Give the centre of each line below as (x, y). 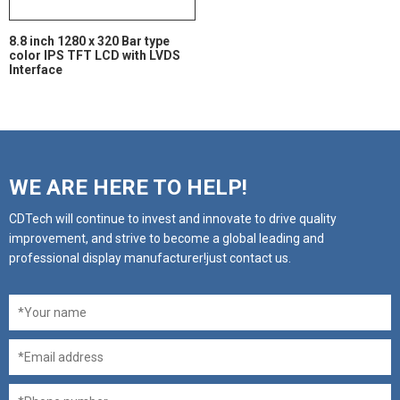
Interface (36, 70)
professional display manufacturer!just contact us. (150, 258)
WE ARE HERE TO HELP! (128, 188)
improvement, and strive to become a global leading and (167, 239)
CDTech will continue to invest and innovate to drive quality (173, 219)
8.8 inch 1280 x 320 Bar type (89, 42)
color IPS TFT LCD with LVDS (95, 56)
